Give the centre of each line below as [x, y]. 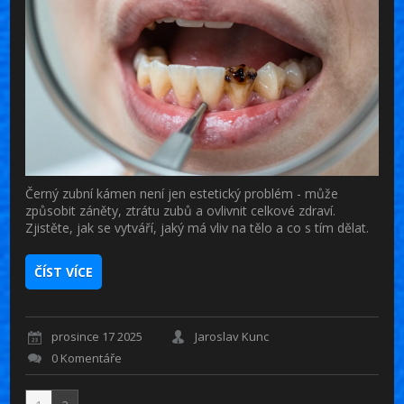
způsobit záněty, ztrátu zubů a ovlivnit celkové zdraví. [181, 211]
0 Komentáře [87, 358]
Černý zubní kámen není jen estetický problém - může [182, 194]
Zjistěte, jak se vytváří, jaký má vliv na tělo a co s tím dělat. [197, 228]
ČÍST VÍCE [64, 272]
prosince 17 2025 [97, 337]
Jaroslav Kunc [232, 337]
